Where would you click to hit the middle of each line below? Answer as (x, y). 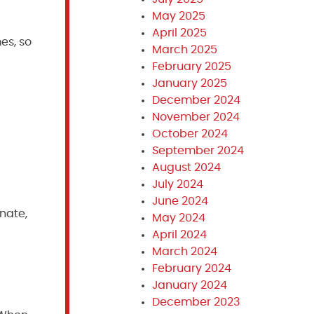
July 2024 (177, 184)
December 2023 (196, 302)
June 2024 (180, 201)
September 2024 (198, 151)
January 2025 (189, 83)
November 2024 (196, 117)
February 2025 (191, 67)
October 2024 (190, 134)
